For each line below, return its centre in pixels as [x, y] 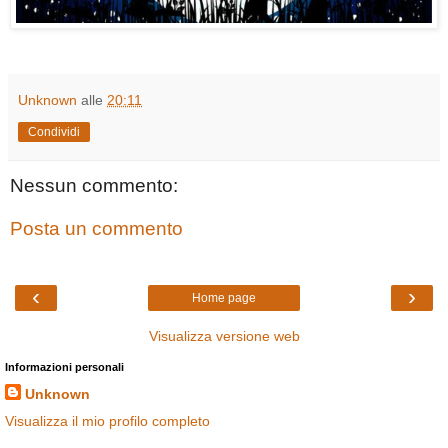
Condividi [54, 131]
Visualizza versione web [224, 335]
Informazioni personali [64, 366]
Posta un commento [96, 229]
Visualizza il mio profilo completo [107, 420]
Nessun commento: [94, 185]
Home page [224, 297]
